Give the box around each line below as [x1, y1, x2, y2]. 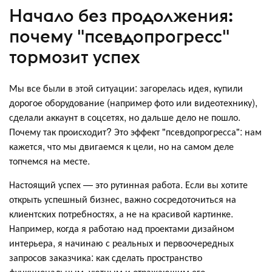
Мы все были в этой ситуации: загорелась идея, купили [9, 81, 243, 95]
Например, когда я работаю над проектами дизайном [9, 221, 234, 236]
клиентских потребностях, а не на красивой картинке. [9, 206, 233, 221]
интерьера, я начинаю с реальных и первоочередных [9, 236, 234, 250]
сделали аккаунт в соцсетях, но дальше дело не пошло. [9, 110, 240, 124]
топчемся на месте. [9, 154, 90, 168]
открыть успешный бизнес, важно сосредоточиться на [9, 192, 236, 206]
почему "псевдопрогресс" [9, 24, 229, 47]
